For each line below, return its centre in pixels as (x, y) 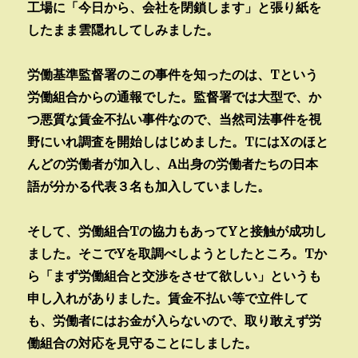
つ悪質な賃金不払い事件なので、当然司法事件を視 (175, 119)
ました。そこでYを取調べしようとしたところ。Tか (177, 253)
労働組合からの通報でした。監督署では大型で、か (175, 96)
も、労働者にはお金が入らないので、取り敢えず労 (175, 320)
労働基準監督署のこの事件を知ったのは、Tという (173, 74)
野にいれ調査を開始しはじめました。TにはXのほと (178, 141)
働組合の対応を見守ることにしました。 (143, 342)
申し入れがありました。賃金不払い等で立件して (168, 298)
